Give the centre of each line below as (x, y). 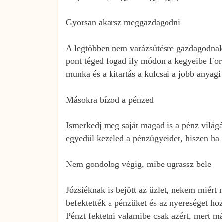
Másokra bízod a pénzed (110, 99)
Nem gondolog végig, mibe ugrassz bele (139, 164)
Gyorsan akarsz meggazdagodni (123, 22)
